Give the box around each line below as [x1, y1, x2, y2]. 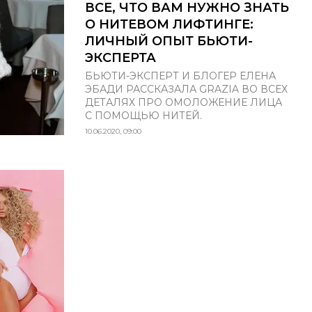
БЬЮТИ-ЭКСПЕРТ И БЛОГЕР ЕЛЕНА [85, 69, 276, 82]
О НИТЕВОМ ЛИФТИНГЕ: [85, 16, 253, 32]
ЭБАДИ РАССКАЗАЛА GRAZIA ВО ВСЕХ [85, 82, 288, 95]
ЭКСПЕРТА [85, 49, 156, 65]
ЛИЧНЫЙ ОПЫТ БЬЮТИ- [85, 33, 253, 49]
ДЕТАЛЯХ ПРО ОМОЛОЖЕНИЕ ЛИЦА [85, 95, 282, 109]
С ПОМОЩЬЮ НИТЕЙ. [85, 109, 202, 122]
